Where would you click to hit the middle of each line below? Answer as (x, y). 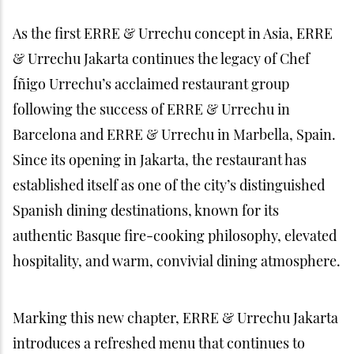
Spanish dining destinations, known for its (146, 210)
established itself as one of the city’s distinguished (169, 185)
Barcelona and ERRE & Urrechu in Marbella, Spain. (174, 134)
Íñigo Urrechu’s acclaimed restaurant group (151, 84)
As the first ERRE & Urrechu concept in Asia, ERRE (173, 33)
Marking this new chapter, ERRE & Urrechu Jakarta (175, 318)
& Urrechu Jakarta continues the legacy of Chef (161, 58)
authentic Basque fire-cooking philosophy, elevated (175, 235)
